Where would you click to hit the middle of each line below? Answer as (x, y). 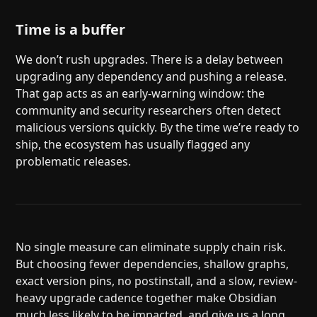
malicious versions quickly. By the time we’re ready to (158, 128)
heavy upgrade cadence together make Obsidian (146, 298)
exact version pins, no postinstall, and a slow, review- (157, 281)
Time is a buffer (71, 30)
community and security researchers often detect (149, 111)
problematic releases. (74, 162)
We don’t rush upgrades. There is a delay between (150, 60)
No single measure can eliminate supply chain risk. (151, 247)
